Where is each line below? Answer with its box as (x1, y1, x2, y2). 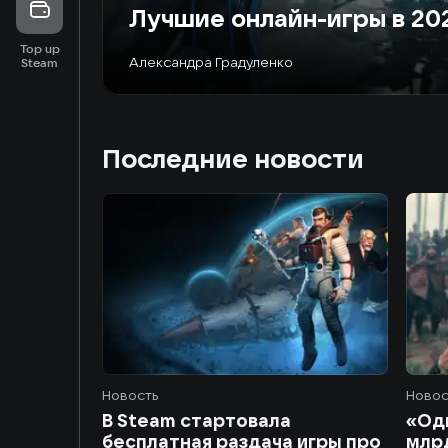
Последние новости (102, 142, 364, 175)
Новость (102, 386, 158, 404)
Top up (19, 41, 60, 56)
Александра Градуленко (129, 53, 293, 71)
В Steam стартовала (102, 409, 291, 432)
